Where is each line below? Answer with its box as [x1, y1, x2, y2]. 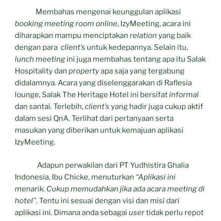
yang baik [157, 31, 191, 40]
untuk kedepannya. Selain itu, [85, 43, 188, 52]
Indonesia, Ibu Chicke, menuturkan [15, 172, 136, 182]
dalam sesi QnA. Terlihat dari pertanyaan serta [15, 114, 174, 123]
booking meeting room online [15, 19, 117, 29]
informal [168, 90, 199, 100]
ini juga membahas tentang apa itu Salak [65, 55, 206, 64]
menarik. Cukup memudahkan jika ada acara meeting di [15, 184, 205, 193]
